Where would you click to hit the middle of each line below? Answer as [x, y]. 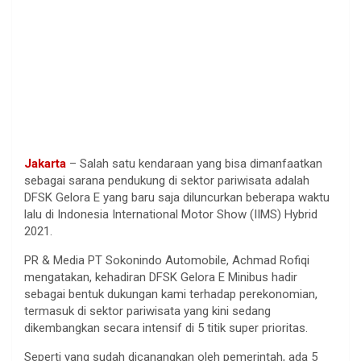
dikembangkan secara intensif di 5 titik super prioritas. [166, 328]
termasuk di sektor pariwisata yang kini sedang [147, 311]
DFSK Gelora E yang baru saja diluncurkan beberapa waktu [177, 197]
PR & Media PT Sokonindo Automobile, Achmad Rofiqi [167, 260]
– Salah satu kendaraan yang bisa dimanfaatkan [194, 163]
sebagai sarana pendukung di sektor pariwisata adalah [167, 180]
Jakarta [45, 163]
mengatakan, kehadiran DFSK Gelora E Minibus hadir [161, 277]
